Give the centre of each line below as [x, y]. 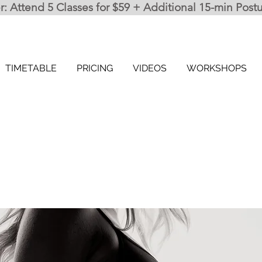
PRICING [95, 68]
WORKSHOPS [217, 68]
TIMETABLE [31, 68]
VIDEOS [150, 68]
